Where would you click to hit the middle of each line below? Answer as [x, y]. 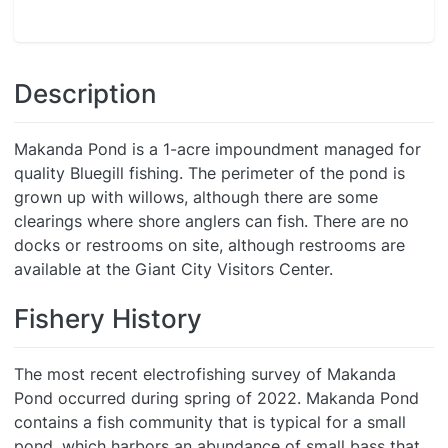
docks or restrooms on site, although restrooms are [209, 245]
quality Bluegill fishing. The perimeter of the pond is [209, 173]
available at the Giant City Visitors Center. [173, 269]
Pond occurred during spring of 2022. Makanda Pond [216, 398]
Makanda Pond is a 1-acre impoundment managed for [217, 149]
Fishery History [108, 318]
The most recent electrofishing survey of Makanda [205, 374]
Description [85, 93]
